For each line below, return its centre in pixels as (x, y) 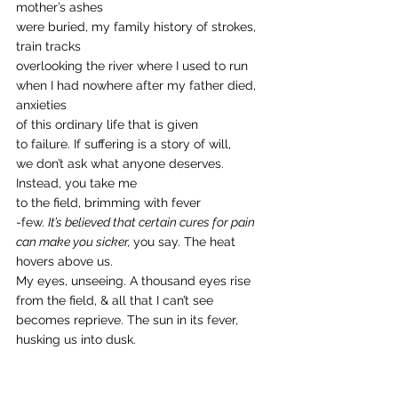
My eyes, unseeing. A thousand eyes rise (133, 281)
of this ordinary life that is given (107, 124)
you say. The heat (186, 242)
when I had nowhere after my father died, (138, 85)
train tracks (48, 46)
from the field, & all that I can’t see (115, 300)
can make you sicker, (75, 242)
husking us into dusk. (78, 339)
